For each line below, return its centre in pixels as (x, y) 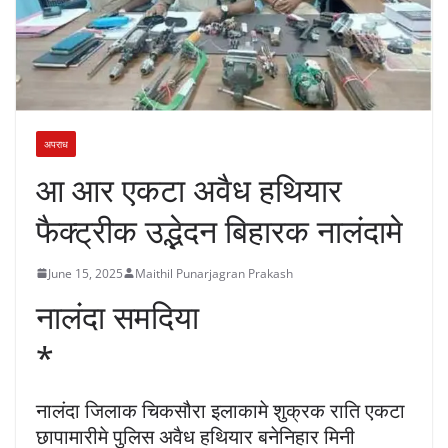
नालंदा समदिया (117, 316)
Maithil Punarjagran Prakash (214, 273)
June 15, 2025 (85, 273)
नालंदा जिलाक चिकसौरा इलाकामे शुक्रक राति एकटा (220, 410)
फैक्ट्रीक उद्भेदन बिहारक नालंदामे (219, 230)
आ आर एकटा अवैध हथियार (189, 189)
